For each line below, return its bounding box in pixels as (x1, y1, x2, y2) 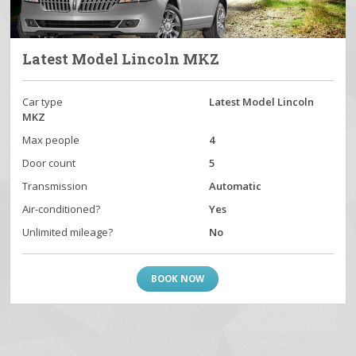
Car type (22, 94, 64, 109)
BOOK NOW (151, 272, 205, 284)
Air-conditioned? (22, 201, 101, 216)
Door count (22, 155, 76, 170)
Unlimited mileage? (22, 224, 114, 239)
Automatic (209, 178, 262, 193)
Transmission (22, 178, 88, 193)
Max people (22, 132, 80, 147)
